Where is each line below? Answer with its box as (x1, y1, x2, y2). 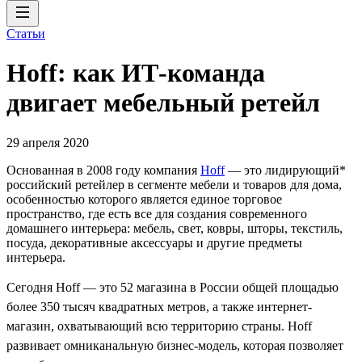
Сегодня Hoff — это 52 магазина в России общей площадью (6, 280, 339, 294)
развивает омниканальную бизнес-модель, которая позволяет (6, 338, 343, 352)
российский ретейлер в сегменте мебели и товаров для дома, (6, 177, 342, 192)
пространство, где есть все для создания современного (6, 206, 307, 221)
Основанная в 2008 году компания (6, 162, 200, 177)
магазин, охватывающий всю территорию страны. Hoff (6, 318, 312, 333)
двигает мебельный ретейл (6, 88, 320, 118)
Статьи (6, 27, 45, 40)
